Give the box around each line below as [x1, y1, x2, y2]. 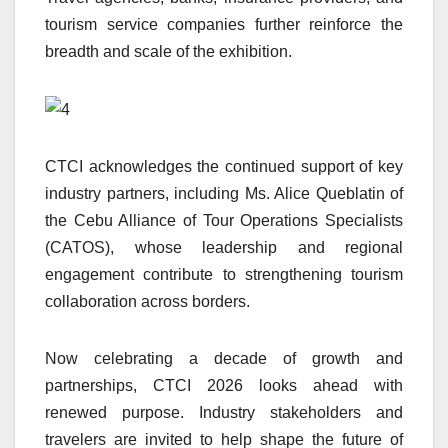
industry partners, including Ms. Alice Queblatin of [45, 184, 403, 202]
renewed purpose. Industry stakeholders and [45, 403, 403, 421]
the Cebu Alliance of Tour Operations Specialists [45, 211, 403, 229]
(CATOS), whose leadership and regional [45, 238, 403, 256]
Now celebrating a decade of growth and [45, 349, 403, 367]
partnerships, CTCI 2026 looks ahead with [45, 376, 403, 394]
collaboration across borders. [45, 292, 250, 310]
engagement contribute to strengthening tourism [45, 265, 403, 283]
